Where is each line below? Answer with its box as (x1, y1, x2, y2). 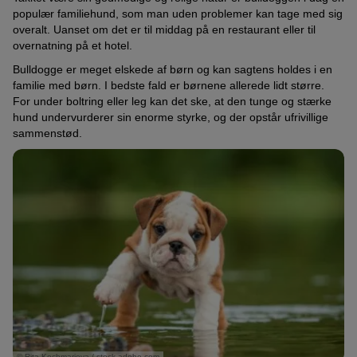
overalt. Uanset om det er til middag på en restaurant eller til (13, 22, 316, 36)
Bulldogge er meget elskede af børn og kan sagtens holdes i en (13, 62, 332, 76)
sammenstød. (13, 126, 82, 139)
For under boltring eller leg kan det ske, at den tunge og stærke (13, 94, 331, 108)
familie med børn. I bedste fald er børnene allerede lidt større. (13, 78, 324, 92)
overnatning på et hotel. (13, 38, 132, 52)
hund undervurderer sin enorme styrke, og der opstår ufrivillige (13, 110, 328, 124)
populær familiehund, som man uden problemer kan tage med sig (13, 6, 343, 20)
